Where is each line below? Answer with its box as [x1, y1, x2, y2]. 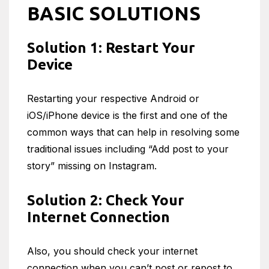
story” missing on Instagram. [27, 159, 157, 172]
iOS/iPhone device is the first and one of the [27, 109, 228, 121]
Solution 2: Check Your [27, 192, 184, 208]
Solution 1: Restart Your [27, 39, 195, 56]
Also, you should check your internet [27, 244, 198, 257]
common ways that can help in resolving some [27, 125, 240, 138]
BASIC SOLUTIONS [27, 2, 201, 24]
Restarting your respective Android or [27, 92, 199, 104]
